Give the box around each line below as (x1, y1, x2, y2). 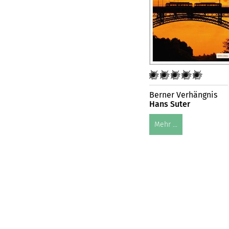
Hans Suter (149, 99, 190, 109)
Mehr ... (154, 120, 177, 129)
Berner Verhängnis (149, 90, 217, 100)
